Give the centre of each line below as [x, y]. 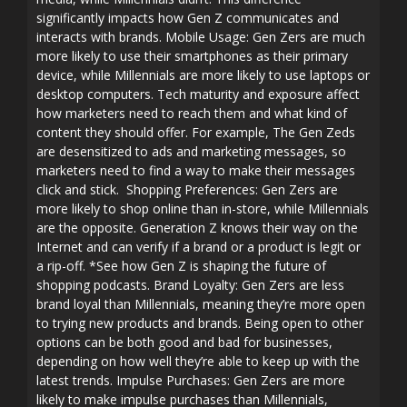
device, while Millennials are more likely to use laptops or [203, 75]
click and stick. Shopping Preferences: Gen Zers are [187, 189]
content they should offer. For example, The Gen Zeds [196, 132]
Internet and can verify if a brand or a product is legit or [199, 247]
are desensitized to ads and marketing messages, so [191, 151]
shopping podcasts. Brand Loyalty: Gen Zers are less [190, 285]
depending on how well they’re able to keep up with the [198, 361]
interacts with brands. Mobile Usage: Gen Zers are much [201, 37]
